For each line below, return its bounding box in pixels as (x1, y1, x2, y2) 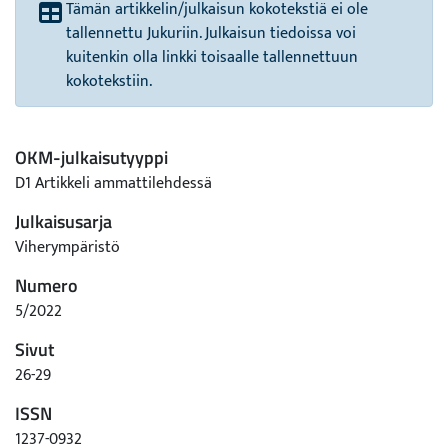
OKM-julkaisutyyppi (15, 144, 168, 171)
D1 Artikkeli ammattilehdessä (15, 170, 212, 197)
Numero (15, 272, 78, 299)
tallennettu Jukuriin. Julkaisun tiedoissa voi (66, 20, 356, 47)
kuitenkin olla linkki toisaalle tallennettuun (66, 44, 358, 71)
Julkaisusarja (15, 208, 112, 235)
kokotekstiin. (66, 68, 152, 95)
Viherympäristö (15, 234, 120, 261)
